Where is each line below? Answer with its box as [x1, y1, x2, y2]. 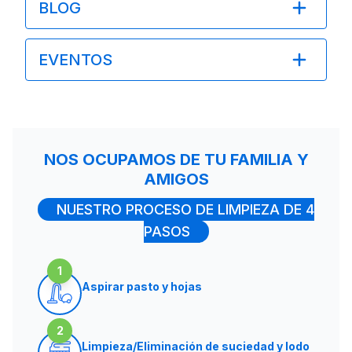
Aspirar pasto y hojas [82, 280, 202, 294]
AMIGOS [143, 169, 209, 189]
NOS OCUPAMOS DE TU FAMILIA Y [43, 149, 309, 169]
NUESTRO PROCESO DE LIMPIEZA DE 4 [57, 200, 314, 218]
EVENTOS [38, 49, 112, 69]
